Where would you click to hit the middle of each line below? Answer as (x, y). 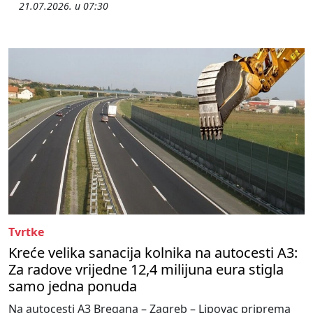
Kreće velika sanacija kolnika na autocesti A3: (153, 253)
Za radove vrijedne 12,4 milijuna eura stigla (146, 270)
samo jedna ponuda (73, 286)
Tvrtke (26, 232)
